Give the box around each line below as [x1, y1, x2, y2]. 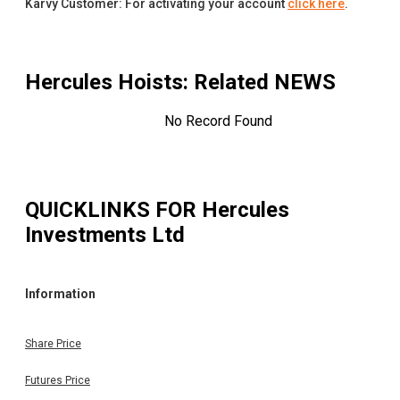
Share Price [25, 337, 81, 350]
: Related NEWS [183, 70, 336, 96]
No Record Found [163, 112, 272, 130]
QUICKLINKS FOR [25, 197, 202, 223]
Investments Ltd [25, 222, 185, 248]
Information [25, 286, 96, 301]
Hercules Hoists [25, 70, 183, 96]
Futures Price [25, 373, 90, 387]
